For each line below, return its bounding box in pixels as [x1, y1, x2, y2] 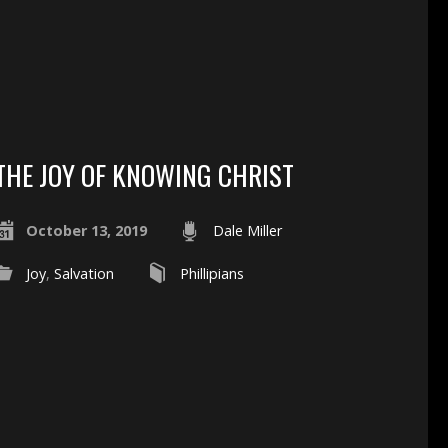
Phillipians [179, 263, 244, 283]
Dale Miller [212, 220, 282, 240]
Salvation [53, 263, 114, 283]
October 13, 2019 [25, 220, 147, 240]
